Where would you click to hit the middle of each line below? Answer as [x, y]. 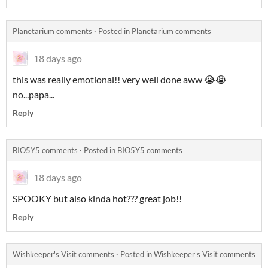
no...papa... [33, 95]
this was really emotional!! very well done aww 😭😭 [120, 80]
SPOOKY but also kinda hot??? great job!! [97, 199]
